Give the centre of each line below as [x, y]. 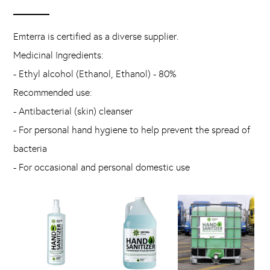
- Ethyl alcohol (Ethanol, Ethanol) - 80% [95, 74]
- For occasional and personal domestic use [102, 168]
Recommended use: [53, 93]
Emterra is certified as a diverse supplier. [96, 37]
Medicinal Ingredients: [59, 55]
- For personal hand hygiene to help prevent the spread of [132, 130]
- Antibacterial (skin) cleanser [73, 111]
